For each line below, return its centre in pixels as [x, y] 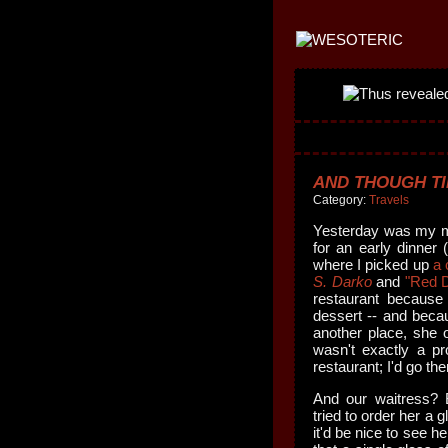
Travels [389, 200]
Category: [341, 200]
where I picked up [373, 264]
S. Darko [342, 281]
